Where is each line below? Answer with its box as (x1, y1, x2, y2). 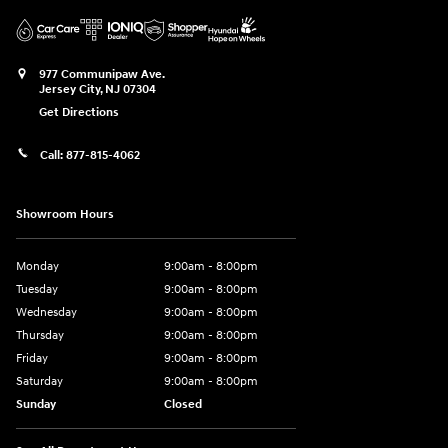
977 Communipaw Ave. (39, 66, 165, 82)
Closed (164, 396, 202, 412)
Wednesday (16, 304, 77, 320)
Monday (16, 258, 59, 274)
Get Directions (39, 104, 119, 120)
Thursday (16, 327, 64, 343)
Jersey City (39, 81, 100, 97)
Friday (16, 350, 48, 366)
